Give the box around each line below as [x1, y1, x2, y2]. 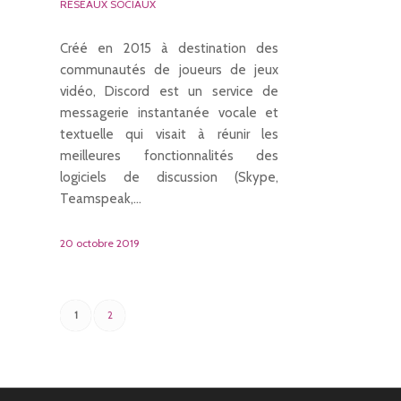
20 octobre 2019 [60, 236, 140, 250]
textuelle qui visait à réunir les [60, 126, 279, 142]
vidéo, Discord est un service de [60, 83, 279, 99]
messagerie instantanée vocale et [60, 105, 279, 121]
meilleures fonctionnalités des [60, 148, 279, 164]
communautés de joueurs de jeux [60, 62, 279, 78]
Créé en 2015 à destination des [60, 40, 279, 56]
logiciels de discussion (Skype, [60, 169, 279, 185]
